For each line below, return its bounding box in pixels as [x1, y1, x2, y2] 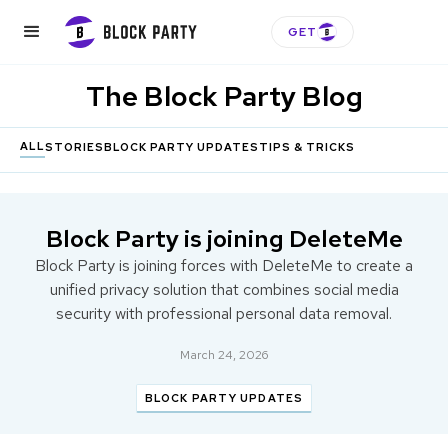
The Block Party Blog [85, 77, 363, 115]
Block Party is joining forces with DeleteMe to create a [35, 255, 413, 276]
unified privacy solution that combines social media [49, 279, 399, 300]
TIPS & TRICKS [259, 140, 355, 154]
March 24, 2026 [180, 347, 268, 363]
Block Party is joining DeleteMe [45, 223, 403, 254]
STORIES [45, 140, 104, 154]
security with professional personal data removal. [56, 303, 392, 324]
